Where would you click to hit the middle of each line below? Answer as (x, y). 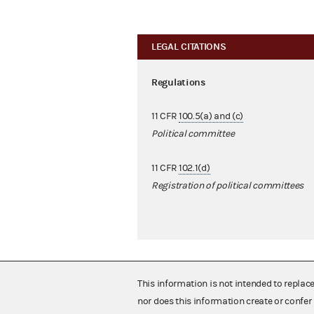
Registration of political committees (228, 186)
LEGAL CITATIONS (189, 47)
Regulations (178, 83)
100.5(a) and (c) (211, 117)
